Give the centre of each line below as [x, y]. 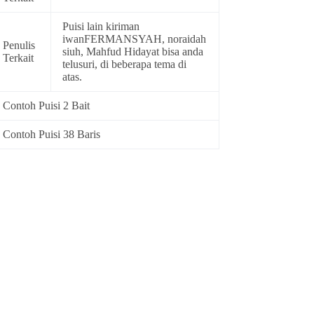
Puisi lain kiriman [101, 27]
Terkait [19, 58]
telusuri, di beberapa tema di [125, 64]
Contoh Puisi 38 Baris [52, 135]
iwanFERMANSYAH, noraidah [135, 39]
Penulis [19, 46]
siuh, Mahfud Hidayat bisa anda [133, 52]
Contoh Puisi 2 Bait [47, 106]
